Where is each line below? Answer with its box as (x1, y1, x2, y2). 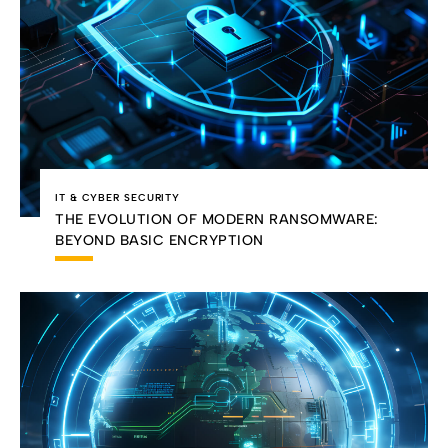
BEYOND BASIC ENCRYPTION (55, 232, 264, 250)
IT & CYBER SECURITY (55, 191, 181, 205)
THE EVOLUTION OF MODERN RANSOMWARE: (55, 211, 379, 229)
